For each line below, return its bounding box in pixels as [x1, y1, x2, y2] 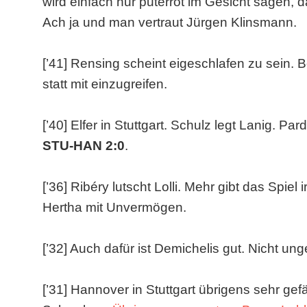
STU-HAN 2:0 [42, 138, 125, 153]
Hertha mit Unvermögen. [42, 200, 186, 214]
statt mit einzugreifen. [42, 77, 167, 91]
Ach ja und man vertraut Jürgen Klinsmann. [42, 15, 297, 29]
